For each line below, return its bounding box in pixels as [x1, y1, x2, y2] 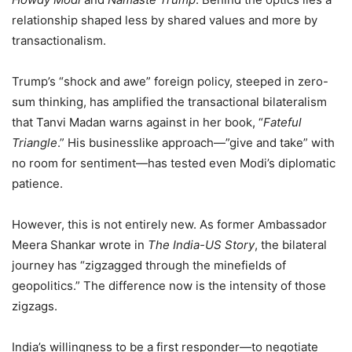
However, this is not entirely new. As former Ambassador [12, 216, 327, 232]
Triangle [12, 134, 57, 150]
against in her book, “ [146, 114, 263, 130]
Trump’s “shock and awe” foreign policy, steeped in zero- [12, 73, 328, 89]
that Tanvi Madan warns [12, 114, 146, 130]
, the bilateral [255, 236, 327, 252]
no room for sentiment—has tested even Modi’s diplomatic [12, 155, 335, 170]
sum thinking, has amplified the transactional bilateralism [12, 93, 327, 109]
